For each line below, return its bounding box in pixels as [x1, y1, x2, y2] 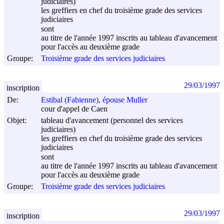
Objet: [7, 115, 26, 124]
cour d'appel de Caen [41, 104, 107, 113]
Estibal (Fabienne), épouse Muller [41, 95, 147, 104]
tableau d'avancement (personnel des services [41, 115, 183, 124]
